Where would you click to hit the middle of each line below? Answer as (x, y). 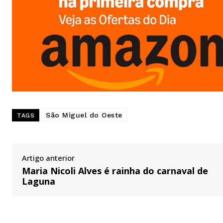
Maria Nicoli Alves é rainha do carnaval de (115, 171)
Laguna (39, 181)
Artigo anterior (48, 158)
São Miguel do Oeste (84, 115)
